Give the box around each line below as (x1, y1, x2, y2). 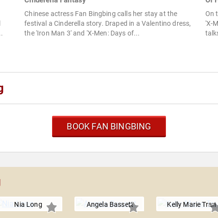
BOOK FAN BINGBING (67, 121, 151, 132)
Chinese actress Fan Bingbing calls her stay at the (24, 10, 178, 18)
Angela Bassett (86, 200, 134, 209)
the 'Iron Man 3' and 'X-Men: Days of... (24, 29, 140, 37)
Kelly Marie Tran (167, 200, 217, 209)
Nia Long (14, 200, 42, 209)
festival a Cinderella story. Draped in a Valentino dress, (24, 19, 191, 28)
